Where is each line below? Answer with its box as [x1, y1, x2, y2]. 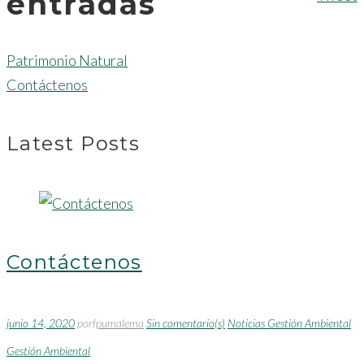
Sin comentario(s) [146, 315, 225, 330]
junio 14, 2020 [6, 315, 75, 330]
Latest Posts [6, 131, 141, 155]
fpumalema [93, 315, 144, 330]
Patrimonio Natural [6, 50, 128, 69]
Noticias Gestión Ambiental [227, 315, 351, 330]
